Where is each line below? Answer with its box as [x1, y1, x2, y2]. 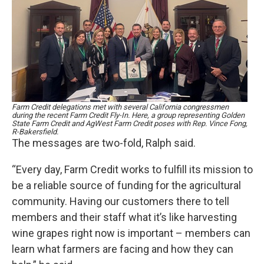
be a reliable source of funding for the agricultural [12, 179, 241, 192]
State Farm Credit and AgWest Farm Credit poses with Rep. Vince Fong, [12, 119, 247, 128]
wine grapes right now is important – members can [12, 227, 250, 239]
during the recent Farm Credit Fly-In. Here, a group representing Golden [12, 111, 245, 120]
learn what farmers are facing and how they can [12, 243, 233, 255]
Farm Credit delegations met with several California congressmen [12, 103, 229, 111]
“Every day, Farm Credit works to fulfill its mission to [12, 163, 253, 176]
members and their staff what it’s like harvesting [12, 211, 237, 223]
